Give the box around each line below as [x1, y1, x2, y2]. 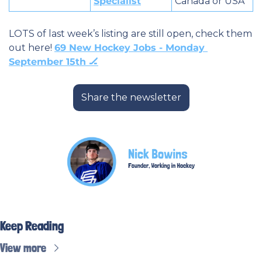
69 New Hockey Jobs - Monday [54, 42, 205, 54]
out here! [9, 42, 54, 54]
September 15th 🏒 [9, 56, 98, 68]
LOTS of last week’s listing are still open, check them [9, 28, 252, 40]
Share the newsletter [81, 92, 181, 104]
